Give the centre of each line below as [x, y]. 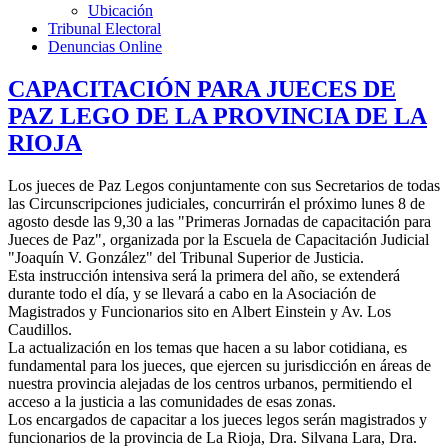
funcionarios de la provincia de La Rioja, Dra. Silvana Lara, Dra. [212, 437]
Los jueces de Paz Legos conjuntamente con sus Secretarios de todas [224, 185]
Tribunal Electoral [104, 28]
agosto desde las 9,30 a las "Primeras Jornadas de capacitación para [219, 221]
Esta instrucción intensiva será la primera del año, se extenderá [204, 275]
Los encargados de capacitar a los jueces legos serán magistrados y [217, 419]
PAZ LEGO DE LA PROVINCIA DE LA [217, 115]
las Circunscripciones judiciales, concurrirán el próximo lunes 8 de [216, 203]
